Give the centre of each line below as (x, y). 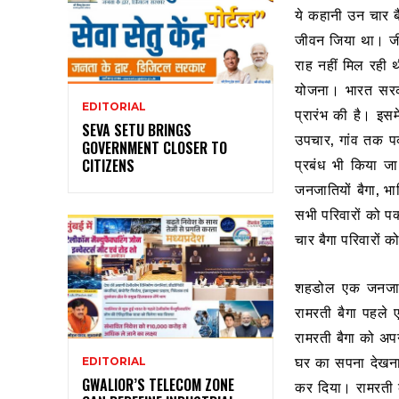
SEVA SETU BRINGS (137, 130)
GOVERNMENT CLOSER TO (155, 148)
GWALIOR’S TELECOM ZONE (158, 384)
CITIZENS (108, 166)
